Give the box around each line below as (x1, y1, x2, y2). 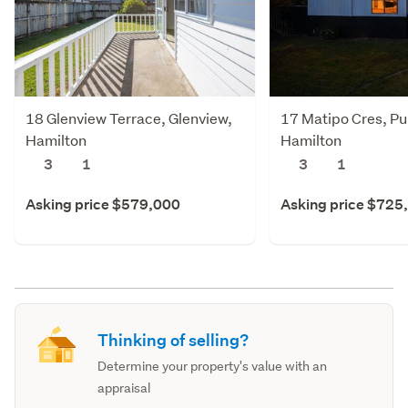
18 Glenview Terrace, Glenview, (25, 108, 232, 128)
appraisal (97, 380, 151, 397)
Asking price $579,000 (25, 195, 180, 215)
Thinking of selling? (97, 330, 250, 352)
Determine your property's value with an (97, 358, 328, 375)
